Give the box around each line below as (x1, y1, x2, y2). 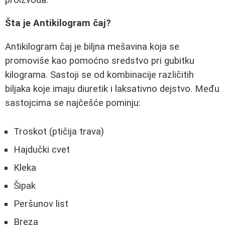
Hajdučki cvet (14, 144, 70, 155)
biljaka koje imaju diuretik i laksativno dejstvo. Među (5, 83, 219, 94)
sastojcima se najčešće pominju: (5, 97, 141, 108)
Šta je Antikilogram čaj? (5, 18, 111, 29)
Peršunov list (14, 198, 68, 209)
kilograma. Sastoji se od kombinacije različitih (5, 69, 194, 80)
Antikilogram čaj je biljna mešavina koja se (5, 41, 179, 52)
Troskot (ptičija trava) (14, 126, 104, 137)
